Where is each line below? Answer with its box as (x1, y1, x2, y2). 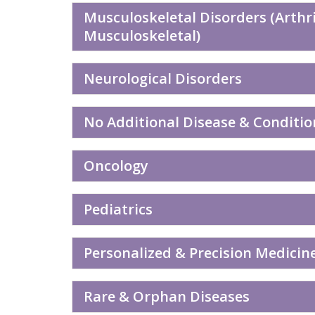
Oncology (84, 156, 148, 175)
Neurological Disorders (84, 69, 242, 88)
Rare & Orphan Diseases (84, 287, 250, 306)
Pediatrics (84, 200, 153, 219)
